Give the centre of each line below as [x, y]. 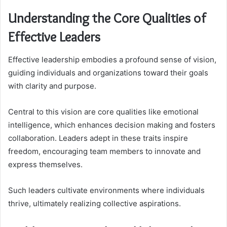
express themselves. [45, 164]
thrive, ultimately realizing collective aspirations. [94, 203]
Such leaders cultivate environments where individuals [106, 190]
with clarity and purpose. [52, 86]
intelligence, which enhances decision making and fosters [112, 125]
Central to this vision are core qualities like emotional [103, 111]
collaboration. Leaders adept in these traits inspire [98, 138]
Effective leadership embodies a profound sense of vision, [112, 59]
